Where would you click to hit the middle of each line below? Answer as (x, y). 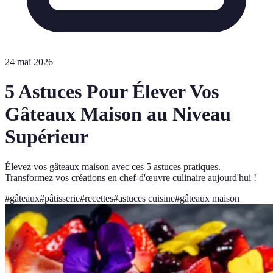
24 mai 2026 (29, 62)
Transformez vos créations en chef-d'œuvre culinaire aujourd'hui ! (131, 177)
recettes (99, 198)
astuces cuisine (147, 198)
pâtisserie (62, 198)
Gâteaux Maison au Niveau (118, 114)
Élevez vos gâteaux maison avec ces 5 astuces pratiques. (113, 166)
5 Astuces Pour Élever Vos (112, 92)
